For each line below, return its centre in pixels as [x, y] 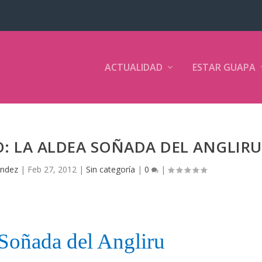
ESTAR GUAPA [224, 67]
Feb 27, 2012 [52, 170]
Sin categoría [111, 170]
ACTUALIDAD [133, 67]
